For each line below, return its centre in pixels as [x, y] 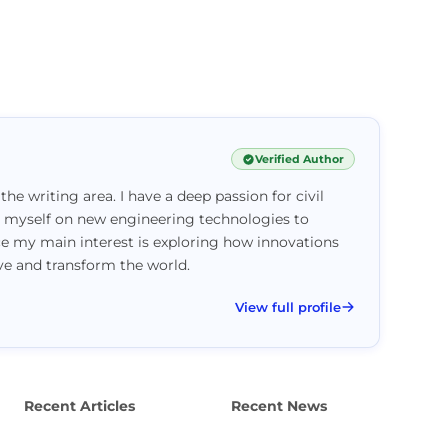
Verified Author [299, 159]
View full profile [287, 306]
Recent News [278, 405]
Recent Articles [79, 405]
